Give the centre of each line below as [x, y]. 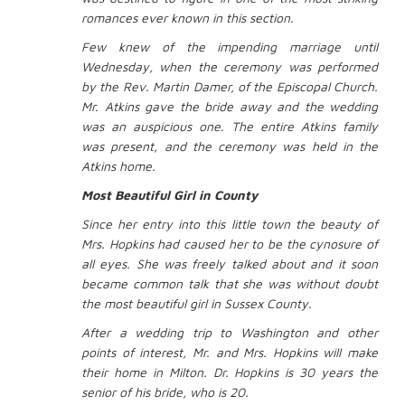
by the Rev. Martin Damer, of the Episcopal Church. [230, 86]
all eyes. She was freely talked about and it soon [230, 263]
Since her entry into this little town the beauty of [230, 223]
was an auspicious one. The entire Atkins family [230, 126]
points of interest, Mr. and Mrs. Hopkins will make [230, 352]
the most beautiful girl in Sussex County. [197, 303]
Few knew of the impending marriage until [230, 46]
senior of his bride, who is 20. [165, 391]
